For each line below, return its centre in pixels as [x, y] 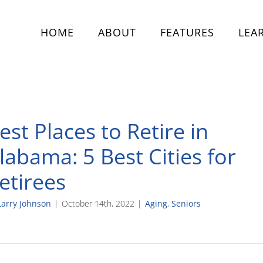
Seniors [186, 203]
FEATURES [187, 32]
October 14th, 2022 [98, 203]
